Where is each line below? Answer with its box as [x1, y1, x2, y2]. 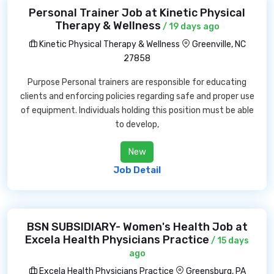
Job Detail [113, 165, 161, 176]
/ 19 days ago [160, 21, 220, 32]
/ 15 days [209, 235, 249, 246]
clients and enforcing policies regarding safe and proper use [20, 91, 254, 102]
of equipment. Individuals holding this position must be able [20, 105, 254, 116]
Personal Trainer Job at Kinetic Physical [29, 6, 245, 20]
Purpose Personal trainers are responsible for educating [28, 77, 246, 87]
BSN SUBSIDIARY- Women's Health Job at [26, 220, 248, 234]
